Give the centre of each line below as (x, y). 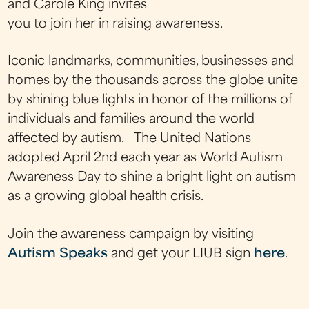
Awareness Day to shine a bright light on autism (152, 178)
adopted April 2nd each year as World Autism (146, 159)
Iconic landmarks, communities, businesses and (151, 62)
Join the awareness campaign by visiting (131, 235)
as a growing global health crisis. (106, 197)
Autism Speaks (58, 254)
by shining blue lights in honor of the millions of (150, 101)
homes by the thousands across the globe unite (153, 81)
